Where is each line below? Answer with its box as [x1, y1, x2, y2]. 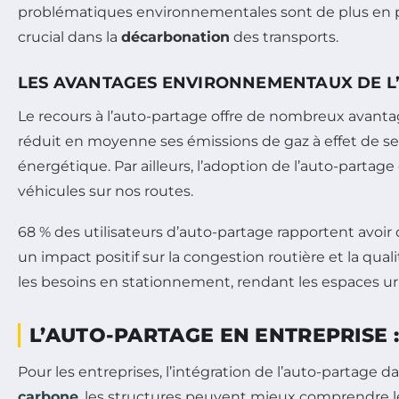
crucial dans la [18, 28, 121, 45]
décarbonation [121, 28, 230, 45]
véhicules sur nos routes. [18, 182, 193, 199]
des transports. [230, 28, 338, 45]
